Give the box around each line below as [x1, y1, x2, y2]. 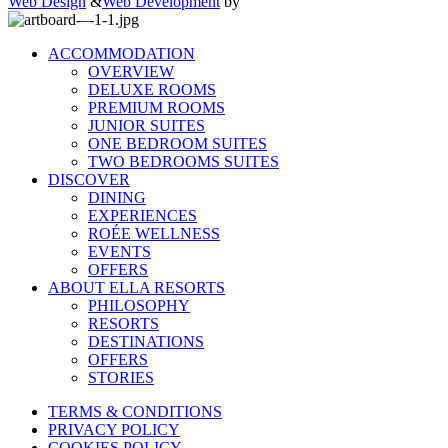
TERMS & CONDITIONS [48, 402, 222, 420]
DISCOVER [48, 170, 130, 188]
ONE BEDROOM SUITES [88, 134, 267, 152]
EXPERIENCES [88, 206, 197, 224]
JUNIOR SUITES [88, 116, 205, 134]
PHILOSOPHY [88, 296, 190, 314]
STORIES [88, 368, 154, 386]
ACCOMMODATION [48, 44, 195, 62]
